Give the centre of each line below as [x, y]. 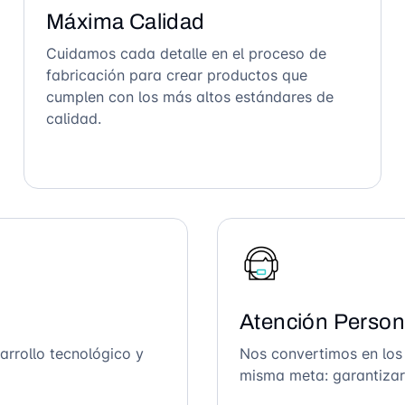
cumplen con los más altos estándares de [189, 97]
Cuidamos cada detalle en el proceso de [186, 53]
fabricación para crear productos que [176, 75]
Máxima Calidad [125, 22]
